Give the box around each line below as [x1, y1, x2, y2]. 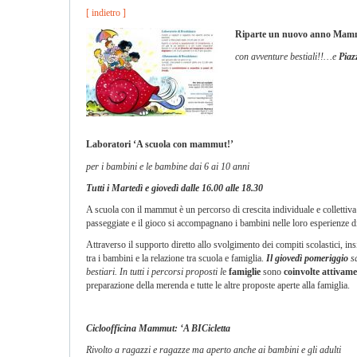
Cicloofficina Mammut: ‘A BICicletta [86, 323, 230, 334]
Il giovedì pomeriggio [266, 253, 351, 264]
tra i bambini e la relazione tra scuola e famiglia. [86, 253, 266, 264]
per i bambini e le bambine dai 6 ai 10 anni [86, 161, 249, 172]
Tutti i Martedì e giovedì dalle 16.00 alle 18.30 [86, 182, 263, 194]
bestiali [290, 51, 317, 62]
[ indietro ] [86, 7, 126, 18]
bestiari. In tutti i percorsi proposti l [86, 266, 222, 277]
